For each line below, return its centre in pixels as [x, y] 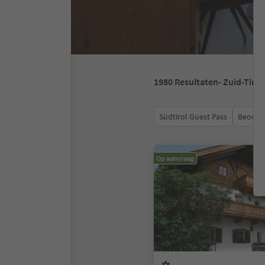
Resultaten [196, 82]
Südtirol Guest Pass [193, 117]
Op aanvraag [175, 158]
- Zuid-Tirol [240, 82]
